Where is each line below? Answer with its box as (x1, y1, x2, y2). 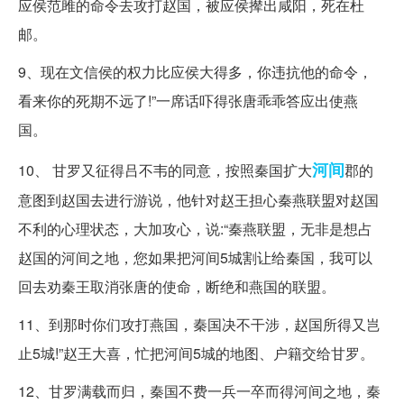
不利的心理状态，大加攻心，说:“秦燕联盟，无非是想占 (18, 218, 372, 240)
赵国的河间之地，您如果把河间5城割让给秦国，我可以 (18, 247, 372, 269)
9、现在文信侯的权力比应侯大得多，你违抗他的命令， (18, 61, 372, 83)
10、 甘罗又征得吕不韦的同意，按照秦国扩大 (18, 160, 312, 181)
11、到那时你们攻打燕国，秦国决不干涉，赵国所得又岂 (18, 314, 381, 335)
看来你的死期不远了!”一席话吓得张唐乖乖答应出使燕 (18, 90, 358, 112)
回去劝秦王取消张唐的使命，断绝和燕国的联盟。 (18, 276, 335, 298)
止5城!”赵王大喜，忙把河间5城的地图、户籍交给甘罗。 (18, 343, 374, 364)
